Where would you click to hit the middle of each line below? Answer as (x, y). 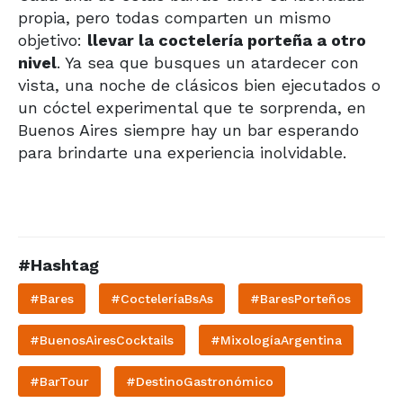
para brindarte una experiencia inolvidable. (182, 152)
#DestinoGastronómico (200, 381)
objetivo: (53, 40)
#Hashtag (58, 264)
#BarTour (59, 381)
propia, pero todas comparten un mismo (175, 17)
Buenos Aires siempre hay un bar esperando (188, 130)
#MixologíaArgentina (276, 340)
